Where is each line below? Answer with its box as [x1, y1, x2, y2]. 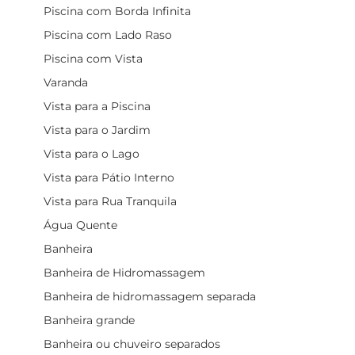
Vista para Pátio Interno [44, 170, 174, 185]
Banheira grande [44, 312, 135, 327]
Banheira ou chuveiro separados [44, 336, 220, 351]
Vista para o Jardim [44, 122, 151, 137]
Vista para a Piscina [44, 98, 151, 113]
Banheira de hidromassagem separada [44, 288, 256, 303]
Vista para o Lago [44, 146, 139, 161]
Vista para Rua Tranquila [44, 193, 177, 208]
